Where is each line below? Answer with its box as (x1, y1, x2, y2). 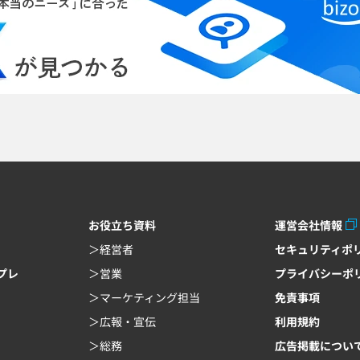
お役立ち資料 (88, 217, 156, 234)
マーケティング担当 (100, 289, 200, 306)
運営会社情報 (275, 217, 342, 234)
